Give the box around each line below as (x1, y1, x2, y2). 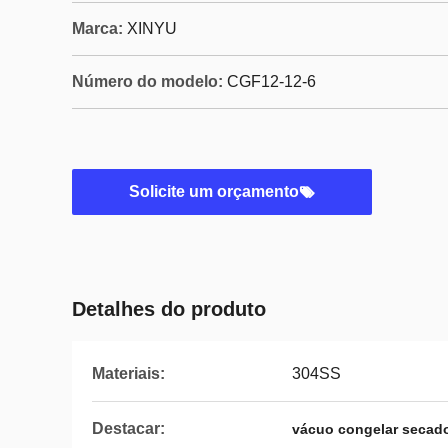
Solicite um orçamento (129, 183, 299, 200)
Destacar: (92, 420, 165, 437)
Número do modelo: (72, 73, 223, 90)
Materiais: (92, 365, 165, 382)
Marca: (72, 20, 123, 37)
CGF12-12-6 (227, 73, 316, 90)
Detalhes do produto (72, 298, 266, 320)
